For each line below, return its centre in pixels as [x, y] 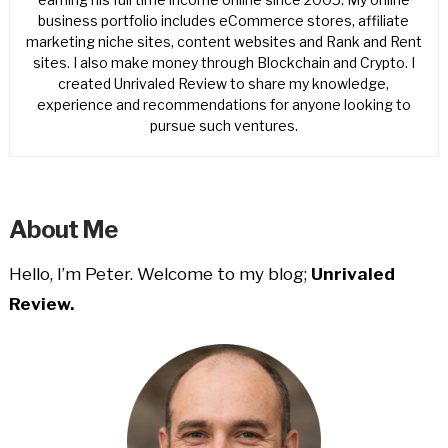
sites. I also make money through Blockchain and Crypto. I [223, 63]
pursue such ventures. [223, 126]
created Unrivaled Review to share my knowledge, [224, 84]
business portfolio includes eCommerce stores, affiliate [224, 21]
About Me [62, 229]
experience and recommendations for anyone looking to [223, 105]
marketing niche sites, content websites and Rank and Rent [223, 42]
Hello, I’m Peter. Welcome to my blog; [159, 273]
